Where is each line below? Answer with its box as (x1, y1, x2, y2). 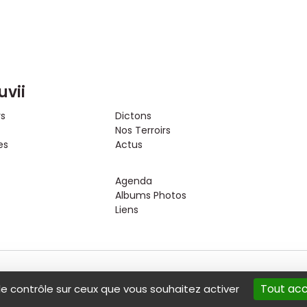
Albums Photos (114, 188, 186, 202)
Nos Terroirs (114, 123, 171, 137)
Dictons (114, 108, 151, 123)
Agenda (114, 173, 152, 188)
